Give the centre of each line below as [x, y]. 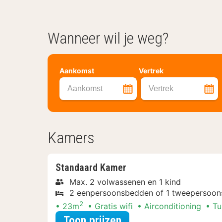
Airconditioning [173, 206]
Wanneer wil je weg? [108, 38]
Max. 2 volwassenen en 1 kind [125, 182]
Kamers [71, 138]
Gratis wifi [114, 206]
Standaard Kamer [91, 167]
